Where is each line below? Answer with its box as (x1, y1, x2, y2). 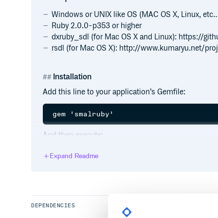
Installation (53, 73, 92, 82)
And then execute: (43, 131, 103, 141)
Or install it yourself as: (43, 174, 120, 184)
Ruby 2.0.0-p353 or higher (52, 21, 142, 31)
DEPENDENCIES (31, 202, 75, 209)
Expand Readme (50, 152, 98, 160)
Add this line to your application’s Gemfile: (43, 88, 185, 97)
